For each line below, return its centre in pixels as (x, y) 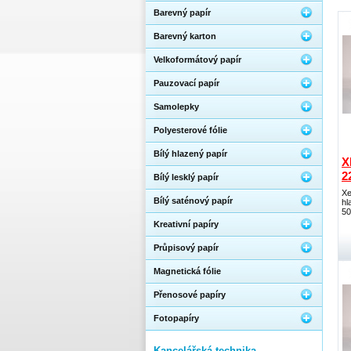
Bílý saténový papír (193, 201)
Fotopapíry (176, 318)
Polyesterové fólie (190, 130)
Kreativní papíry (186, 224)
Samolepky (176, 107)
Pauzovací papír (186, 83)
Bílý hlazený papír (190, 154)
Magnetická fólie (187, 271)
